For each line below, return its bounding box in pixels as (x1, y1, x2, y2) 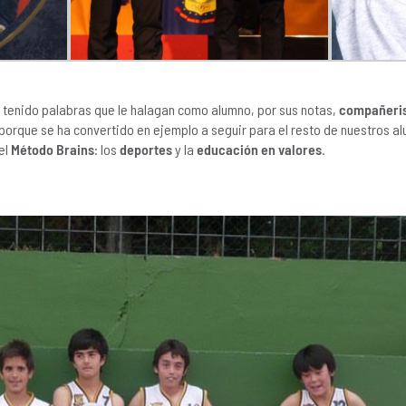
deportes (120, 140, 172, 159)
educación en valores (197, 140, 322, 159)
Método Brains (11, 140, 94, 159)
